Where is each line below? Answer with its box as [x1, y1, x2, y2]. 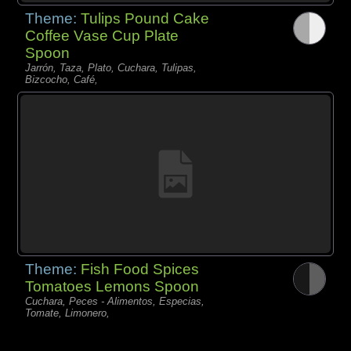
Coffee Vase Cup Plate [25, 27, 179, 44]
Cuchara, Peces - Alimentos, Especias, [25, 295, 205, 308]
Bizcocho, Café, [25, 73, 99, 85]
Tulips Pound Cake [81, 9, 210, 27]
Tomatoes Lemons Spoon [25, 278, 200, 295]
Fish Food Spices [81, 261, 200, 278]
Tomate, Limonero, [25, 307, 110, 320]
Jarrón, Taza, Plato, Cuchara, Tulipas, [25, 61, 197, 74]
